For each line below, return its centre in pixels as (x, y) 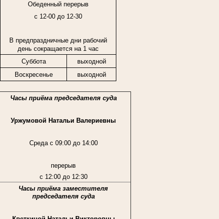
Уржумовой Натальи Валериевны (64, 120)
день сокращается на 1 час (58, 48)
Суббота (33, 61)
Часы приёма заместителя (64, 188)
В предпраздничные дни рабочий (58, 40)
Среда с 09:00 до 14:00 (63, 143)
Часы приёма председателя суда (63, 98)
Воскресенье (33, 74)
